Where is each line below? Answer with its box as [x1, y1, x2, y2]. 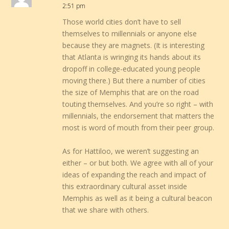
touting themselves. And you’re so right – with [62, 99, 214, 109]
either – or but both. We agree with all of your [62, 157, 214, 168]
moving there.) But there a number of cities [62, 76, 206, 86]
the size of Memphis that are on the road [62, 87, 199, 98]
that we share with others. [62, 204, 149, 215]
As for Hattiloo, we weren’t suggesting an [62, 146, 199, 156]
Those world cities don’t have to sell [62, 17, 181, 27]
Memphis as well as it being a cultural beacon [62, 193, 213, 203]
